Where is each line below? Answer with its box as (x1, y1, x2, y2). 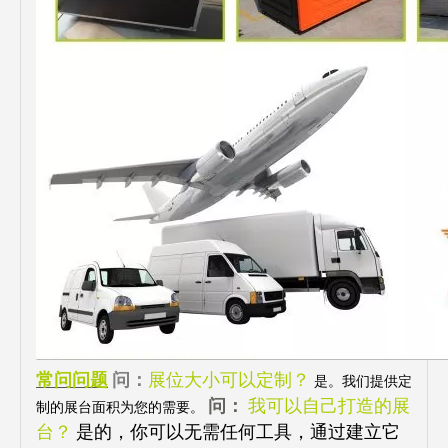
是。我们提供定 (314, 373, 412, 389)
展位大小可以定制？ (148, 370, 310, 390)
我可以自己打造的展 (248, 396, 410, 416)
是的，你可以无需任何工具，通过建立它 (76, 422, 400, 442)
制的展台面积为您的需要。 (36, 399, 204, 415)
